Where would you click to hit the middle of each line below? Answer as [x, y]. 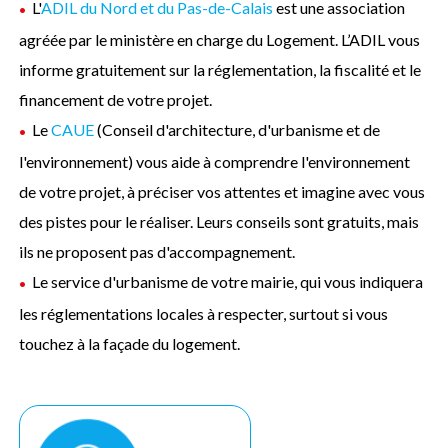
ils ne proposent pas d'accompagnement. [157, 251]
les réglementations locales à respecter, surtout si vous [204, 313]
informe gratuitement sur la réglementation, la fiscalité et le [220, 69]
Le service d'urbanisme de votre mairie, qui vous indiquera [228, 281]
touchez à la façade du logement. [130, 343]
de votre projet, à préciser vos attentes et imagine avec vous [222, 191]
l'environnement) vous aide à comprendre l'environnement [215, 161]
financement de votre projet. [116, 99]
